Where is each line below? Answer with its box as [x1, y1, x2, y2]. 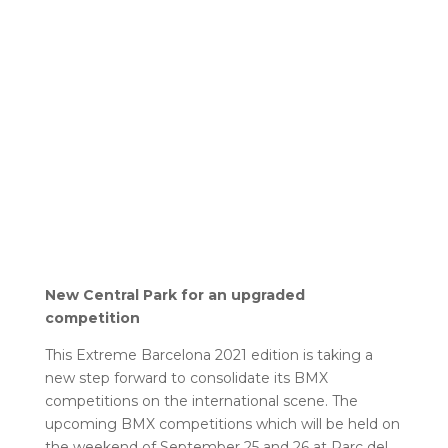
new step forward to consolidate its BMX [44, 369, 328, 387]
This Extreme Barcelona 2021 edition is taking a [44, 346, 373, 364]
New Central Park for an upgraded [44, 286, 305, 304]
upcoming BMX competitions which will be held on [44, 415, 400, 433]
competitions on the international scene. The [44, 392, 358, 410]
